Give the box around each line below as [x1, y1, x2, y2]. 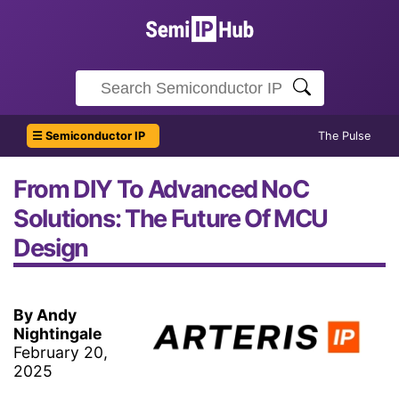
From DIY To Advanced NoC [13, 175, 309, 204]
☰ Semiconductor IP [32, 129, 145, 142]
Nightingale [13, 324, 102, 343]
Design [13, 233, 88, 263]
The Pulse [318, 129, 370, 142]
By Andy [13, 305, 77, 324]
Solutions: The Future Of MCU [13, 204, 328, 233]
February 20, [13, 343, 108, 362]
